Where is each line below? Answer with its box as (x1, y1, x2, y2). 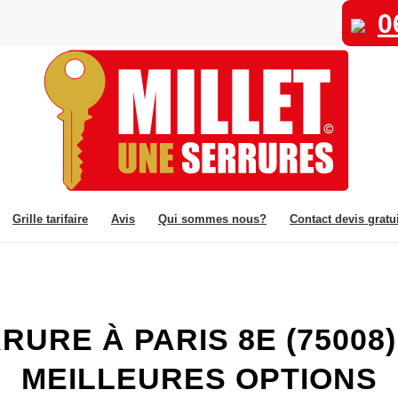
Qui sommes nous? (158, 212, 267, 226)
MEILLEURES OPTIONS (20, 362, 378, 395)
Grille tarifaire (12, 212, 88, 226)
